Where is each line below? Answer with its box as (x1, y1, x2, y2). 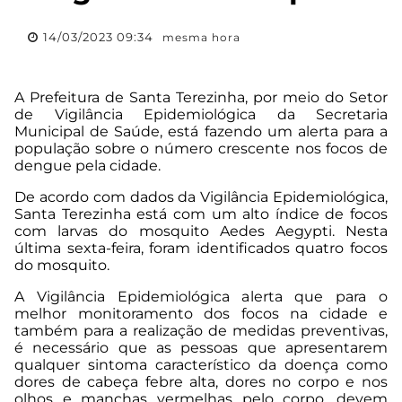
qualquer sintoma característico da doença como (14, 356, 388, 374)
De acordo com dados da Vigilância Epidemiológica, (14, 188, 388, 206)
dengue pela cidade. (14, 157, 161, 175)
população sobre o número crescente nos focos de (14, 140, 388, 158)
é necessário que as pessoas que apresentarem (14, 339, 388, 357)
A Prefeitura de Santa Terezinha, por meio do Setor (14, 89, 388, 107)
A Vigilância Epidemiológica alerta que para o (14, 288, 388, 306)
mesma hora (162, 30, 240, 44)
